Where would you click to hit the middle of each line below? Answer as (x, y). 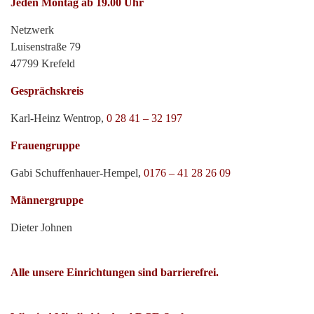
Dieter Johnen (41, 227)
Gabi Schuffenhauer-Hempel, (77, 172)
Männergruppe (47, 200)
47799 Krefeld (43, 63)
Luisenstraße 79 (46, 46)
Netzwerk (32, 29)
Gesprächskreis (47, 90)
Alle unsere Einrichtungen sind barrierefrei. (115, 272)
